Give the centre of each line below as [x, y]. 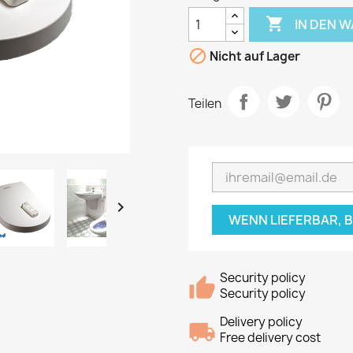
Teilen [205, 103]
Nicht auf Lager [254, 57]
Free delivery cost [270, 338]
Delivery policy [261, 322]
